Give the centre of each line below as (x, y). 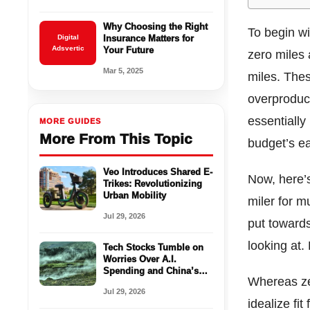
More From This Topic (116, 138)
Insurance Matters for (149, 38)
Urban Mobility (135, 195)
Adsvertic (68, 48)
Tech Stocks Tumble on (154, 247)
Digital (68, 37)
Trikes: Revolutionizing (153, 183)
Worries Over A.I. (140, 259)
